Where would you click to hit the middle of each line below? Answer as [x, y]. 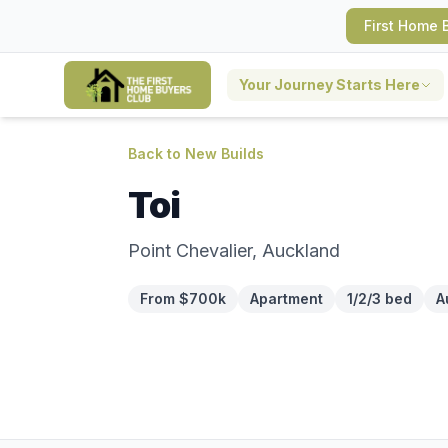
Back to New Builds [196, 153]
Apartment [286, 298]
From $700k [183, 298]
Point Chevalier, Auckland [234, 250]
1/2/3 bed [379, 298]
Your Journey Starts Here [330, 84]
